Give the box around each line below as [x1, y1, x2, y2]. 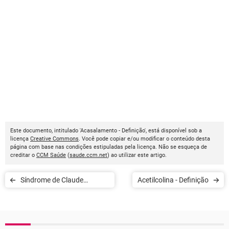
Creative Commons [30, 135, 79, 142]
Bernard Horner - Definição [75, 191, 104, 199]
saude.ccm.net [70, 152, 107, 158]
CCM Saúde [36, 152, 66, 158]
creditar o [10, 152, 36, 158]
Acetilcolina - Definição [179, 176, 209, 184]
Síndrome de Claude [20, 176, 83, 184]
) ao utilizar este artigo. [107, 152, 167, 158]
